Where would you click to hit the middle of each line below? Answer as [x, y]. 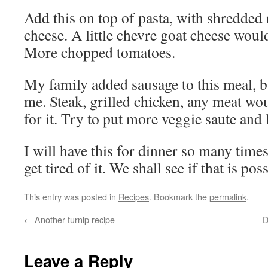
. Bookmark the [179, 197]
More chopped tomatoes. [100, 52]
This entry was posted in [71, 197]
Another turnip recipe [74, 219]
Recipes [134, 197]
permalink [228, 197]
